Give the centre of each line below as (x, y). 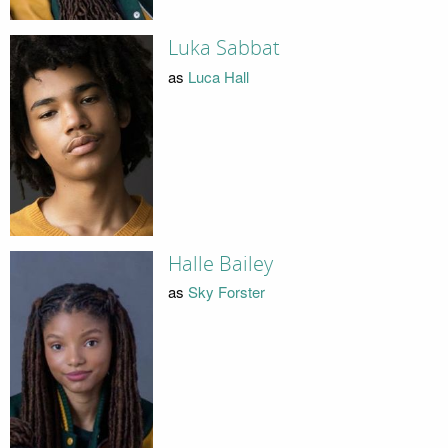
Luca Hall (218, 76)
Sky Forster (226, 292)
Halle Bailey (220, 263)
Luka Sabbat (223, 48)
